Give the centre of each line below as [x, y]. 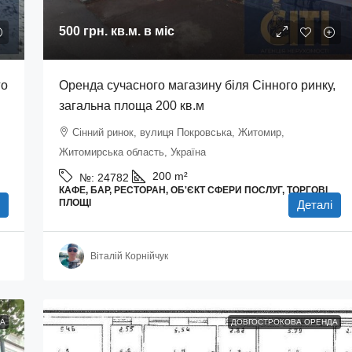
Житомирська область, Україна [132, 152]
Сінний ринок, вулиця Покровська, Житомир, [178, 132]
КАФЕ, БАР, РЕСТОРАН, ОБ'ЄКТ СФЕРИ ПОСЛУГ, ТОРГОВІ [193, 190]
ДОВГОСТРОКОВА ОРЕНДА [284, 322]
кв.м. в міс [141, 31]
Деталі [315, 205]
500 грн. [83, 31]
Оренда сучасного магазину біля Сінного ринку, [197, 85]
